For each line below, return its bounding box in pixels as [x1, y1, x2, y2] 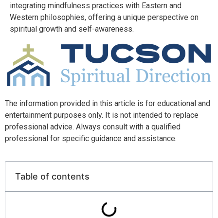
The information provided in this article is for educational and [5, 98, 210, 108]
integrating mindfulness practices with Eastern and [10, 1, 182, 11]
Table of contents [15, 171, 90, 182]
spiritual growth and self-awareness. [10, 24, 134, 34]
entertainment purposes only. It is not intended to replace [5, 110, 199, 120]
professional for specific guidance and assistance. [5, 133, 177, 143]
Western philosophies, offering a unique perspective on [10, 13, 199, 22]
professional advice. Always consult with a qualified [5, 122, 181, 131]
